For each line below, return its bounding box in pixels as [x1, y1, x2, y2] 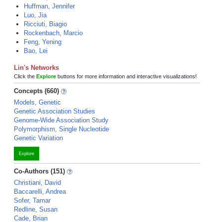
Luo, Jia [24, 11, 47, 19]
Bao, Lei [24, 47, 48, 55]
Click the [14, 73, 36, 79]
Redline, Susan [14, 206, 57, 213]
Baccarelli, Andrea [14, 188, 66, 195]
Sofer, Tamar [14, 197, 51, 204]
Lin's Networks [14, 64, 59, 71]
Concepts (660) [14, 87, 59, 95]
